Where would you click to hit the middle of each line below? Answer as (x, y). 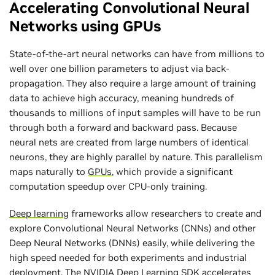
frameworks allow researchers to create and (165, 213)
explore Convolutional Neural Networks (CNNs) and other (133, 228)
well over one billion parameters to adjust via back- (119, 68)
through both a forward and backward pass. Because (123, 127)
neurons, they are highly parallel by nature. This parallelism (136, 157)
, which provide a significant (172, 171)
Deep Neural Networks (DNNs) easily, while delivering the (132, 242)
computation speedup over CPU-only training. (108, 186)
